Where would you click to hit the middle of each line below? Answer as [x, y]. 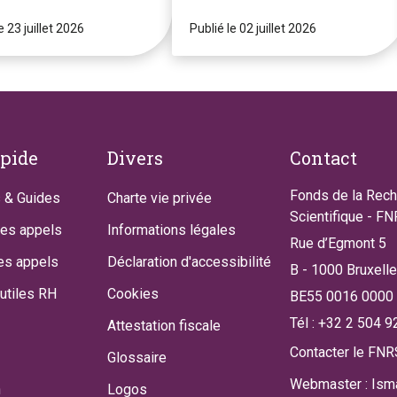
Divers [136, 158]
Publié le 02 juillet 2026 [253, 29]
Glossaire [137, 358]
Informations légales [172, 230]
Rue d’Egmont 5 [338, 244]
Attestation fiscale [164, 326]
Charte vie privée [160, 198]
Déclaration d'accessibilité [190, 262]
